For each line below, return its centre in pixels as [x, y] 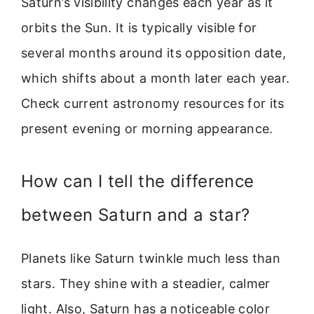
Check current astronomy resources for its [153, 104]
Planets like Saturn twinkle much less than [151, 258]
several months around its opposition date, [154, 53]
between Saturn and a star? [136, 214]
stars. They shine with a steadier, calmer [146, 283]
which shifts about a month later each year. [156, 78]
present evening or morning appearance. [147, 129]
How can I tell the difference [138, 181]
